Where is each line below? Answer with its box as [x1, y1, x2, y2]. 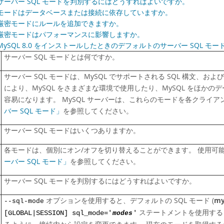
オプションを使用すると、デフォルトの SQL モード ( [44, 196, 214, 205]
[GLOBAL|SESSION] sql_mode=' [4, 209, 112, 217]
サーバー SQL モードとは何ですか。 [4, 52, 119, 61]
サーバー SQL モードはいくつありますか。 [4, 126, 140, 135]
